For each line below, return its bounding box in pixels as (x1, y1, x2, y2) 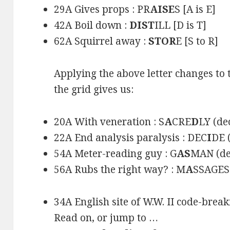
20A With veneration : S (54, 115, 165, 129)
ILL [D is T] (155, 18, 207, 32)
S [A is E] (175, 3, 216, 16)
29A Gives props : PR (54, 3, 150, 16)
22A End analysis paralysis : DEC (54, 131, 207, 145)
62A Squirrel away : (54, 34, 149, 48)
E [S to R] (176, 34, 219, 48)
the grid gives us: (54, 83, 134, 97)
